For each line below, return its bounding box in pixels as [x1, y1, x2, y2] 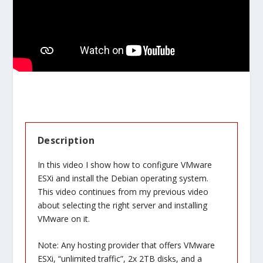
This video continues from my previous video [37, 186, 208, 197]
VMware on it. [37, 213, 90, 224]
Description [37, 134, 95, 147]
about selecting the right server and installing [37, 200, 207, 211]
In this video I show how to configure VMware [37, 159, 212, 170]
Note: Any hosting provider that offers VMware [37, 240, 215, 251]
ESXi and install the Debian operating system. [37, 173, 208, 184]
